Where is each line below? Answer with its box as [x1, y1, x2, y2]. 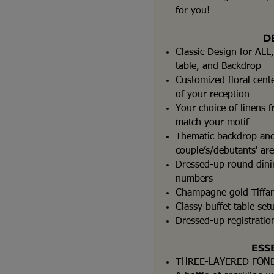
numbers [176, 174, 213, 184]
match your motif [176, 118, 249, 128]
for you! [176, 6, 210, 16]
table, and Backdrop [176, 62, 261, 72]
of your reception [176, 90, 250, 100]
